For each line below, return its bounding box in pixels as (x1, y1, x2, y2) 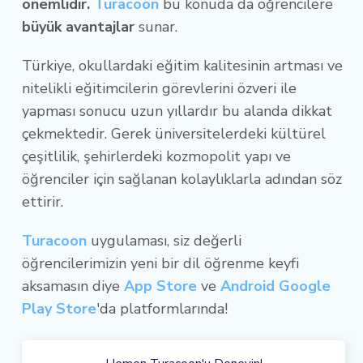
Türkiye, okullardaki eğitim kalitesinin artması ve (22, 55, 343, 75)
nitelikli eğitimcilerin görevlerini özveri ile (22, 78, 297, 98)
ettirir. (22, 191, 71, 211)
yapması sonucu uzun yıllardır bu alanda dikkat (22, 100, 332, 121)
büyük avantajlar (22, 16, 139, 36)
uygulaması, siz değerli (87, 230, 241, 250)
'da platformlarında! (96, 298, 240, 318)
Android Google (220, 275, 331, 296)
